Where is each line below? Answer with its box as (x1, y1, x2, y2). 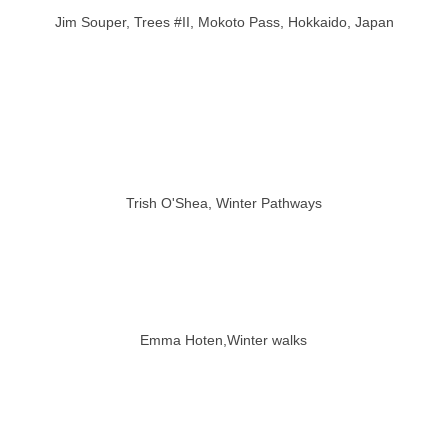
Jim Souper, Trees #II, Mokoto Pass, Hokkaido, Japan (54, 13, 394, 30)
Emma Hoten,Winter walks (140, 331, 308, 348)
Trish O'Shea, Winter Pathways (126, 194, 322, 211)
